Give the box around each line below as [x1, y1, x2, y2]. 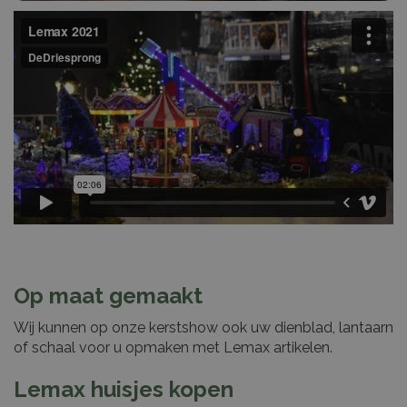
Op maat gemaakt [14, 283, 203, 310]
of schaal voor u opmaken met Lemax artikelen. [14, 339, 333, 357]
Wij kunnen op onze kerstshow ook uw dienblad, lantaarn [14, 319, 393, 337]
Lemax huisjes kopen [14, 376, 233, 403]
